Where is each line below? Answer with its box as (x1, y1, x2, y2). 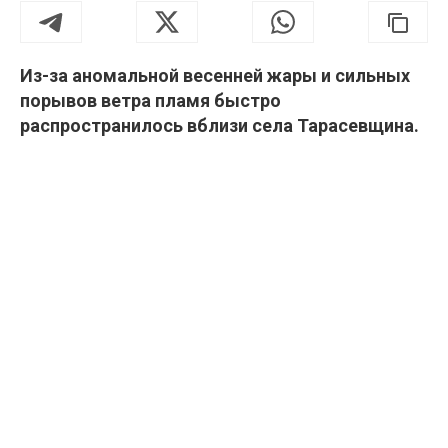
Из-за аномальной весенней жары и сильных (20, 65, 410, 87)
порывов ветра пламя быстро (20, 90, 281, 112)
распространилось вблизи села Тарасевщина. (20, 115, 419, 137)
